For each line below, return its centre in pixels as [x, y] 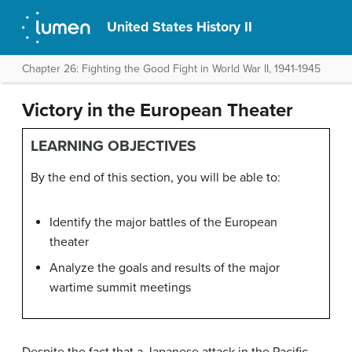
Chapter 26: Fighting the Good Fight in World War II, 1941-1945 [171, 69]
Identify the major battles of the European [163, 222]
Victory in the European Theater [158, 110]
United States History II [180, 27]
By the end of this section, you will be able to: [156, 178]
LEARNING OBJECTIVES [114, 146]
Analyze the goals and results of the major [165, 268]
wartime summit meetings [120, 288]
